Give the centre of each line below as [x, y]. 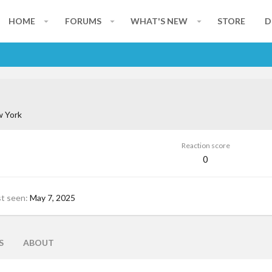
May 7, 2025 [53, 197]
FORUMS [83, 21]
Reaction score [206, 146]
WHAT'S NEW [159, 21]
